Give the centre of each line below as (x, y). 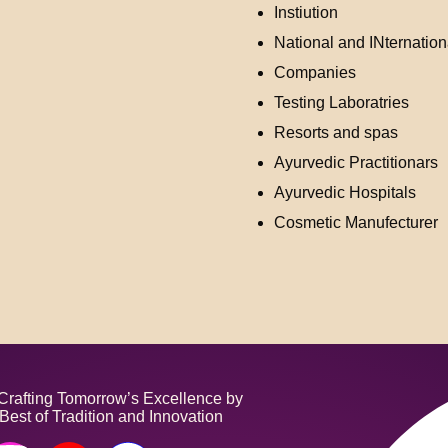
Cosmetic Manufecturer (356, 222)
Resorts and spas (336, 132)
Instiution (306, 12)
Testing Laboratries (341, 102)
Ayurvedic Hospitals (345, 192)
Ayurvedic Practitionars (356, 162)
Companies (315, 72)
